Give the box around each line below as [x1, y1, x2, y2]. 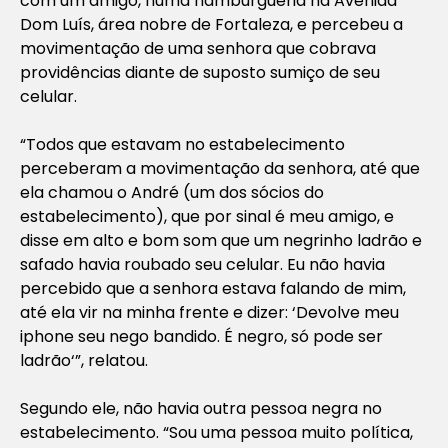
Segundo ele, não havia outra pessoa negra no [20, 396, 382, 420]
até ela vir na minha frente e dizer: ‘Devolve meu [20, 300, 399, 324]
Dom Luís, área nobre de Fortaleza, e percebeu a [20, 12, 403, 36]
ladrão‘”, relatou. [20, 348, 148, 372]
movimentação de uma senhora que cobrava [20, 36, 376, 60]
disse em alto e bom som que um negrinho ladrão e [20, 228, 422, 252]
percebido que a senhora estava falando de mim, [20, 276, 406, 300]
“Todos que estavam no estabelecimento [20, 132, 345, 156]
